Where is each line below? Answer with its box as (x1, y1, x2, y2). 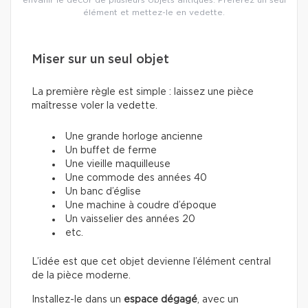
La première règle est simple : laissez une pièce (32, 87, 254, 98)
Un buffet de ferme (65, 146, 157, 156)
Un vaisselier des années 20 (65, 214, 195, 225)
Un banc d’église (65, 187, 141, 197)
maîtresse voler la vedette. (32, 101, 157, 111)
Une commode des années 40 (65, 173, 207, 184)
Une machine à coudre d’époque (65, 201, 217, 211)
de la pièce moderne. (32, 271, 131, 281)
